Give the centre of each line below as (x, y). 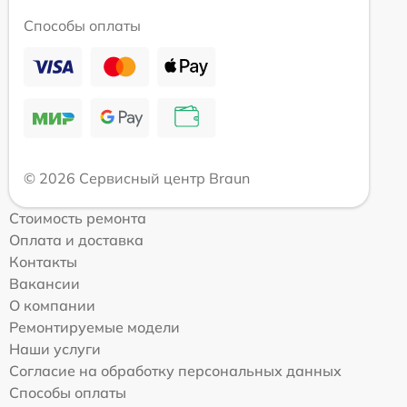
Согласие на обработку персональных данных (175, 370)
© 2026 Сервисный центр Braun (137, 178)
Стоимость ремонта (78, 218)
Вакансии (45, 283)
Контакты (43, 261)
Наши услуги (55, 348)
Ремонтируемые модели (94, 327)
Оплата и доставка (76, 239)
